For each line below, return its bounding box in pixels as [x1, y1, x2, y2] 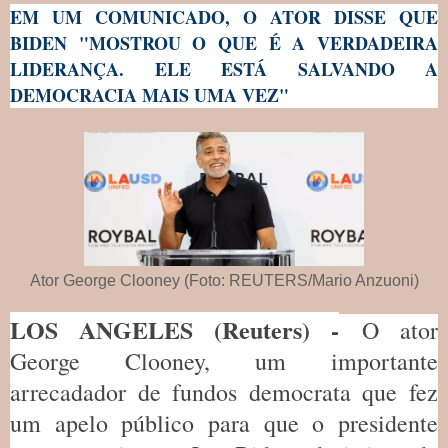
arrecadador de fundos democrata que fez [10, 376, 438, 409]
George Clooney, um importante [10, 345, 438, 378]
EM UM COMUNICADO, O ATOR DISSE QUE [10, 4, 438, 31]
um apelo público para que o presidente [10, 407, 438, 440]
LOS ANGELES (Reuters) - [10, 312, 339, 348]
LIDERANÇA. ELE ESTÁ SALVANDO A [10, 56, 438, 83]
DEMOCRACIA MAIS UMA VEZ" [10, 82, 289, 109]
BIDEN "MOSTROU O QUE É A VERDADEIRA [10, 30, 438, 57]
